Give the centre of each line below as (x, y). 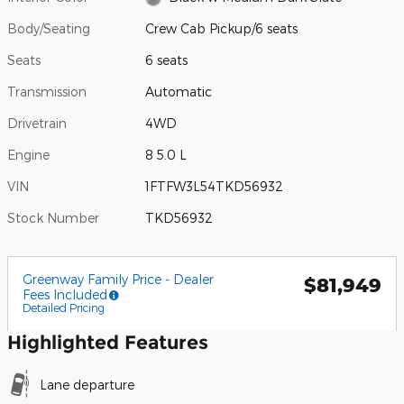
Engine (28, 154)
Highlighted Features (108, 342)
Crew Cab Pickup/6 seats (222, 28)
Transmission (47, 91)
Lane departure (87, 384)
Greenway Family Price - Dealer (118, 279)
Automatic (179, 91)
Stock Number (53, 217)
